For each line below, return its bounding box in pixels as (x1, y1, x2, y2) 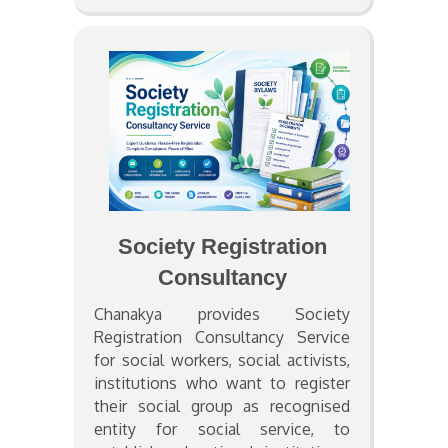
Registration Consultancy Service (94, 326, 350, 347)
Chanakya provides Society (94, 303, 350, 324)
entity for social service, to (94, 418, 350, 439)
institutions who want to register (94, 372, 350, 393)
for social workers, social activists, (94, 349, 350, 370)
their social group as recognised (94, 395, 350, 416)
